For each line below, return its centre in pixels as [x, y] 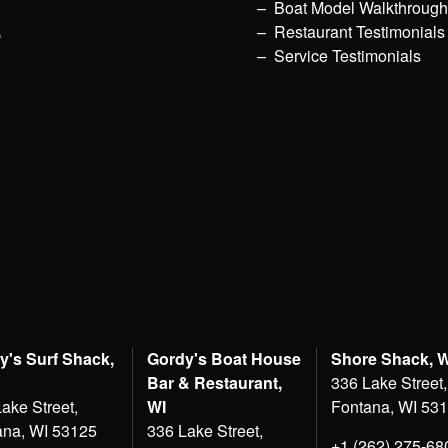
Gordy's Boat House [223, 358]
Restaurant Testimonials [359, 32]
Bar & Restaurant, [214, 382]
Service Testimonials [347, 56]
